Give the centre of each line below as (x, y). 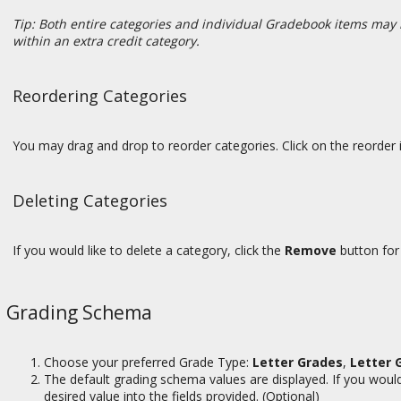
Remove (311, 251)
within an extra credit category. (110, 40)
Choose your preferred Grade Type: (148, 363)
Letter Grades (298, 363)
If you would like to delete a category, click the (149, 251)
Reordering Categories (100, 95)
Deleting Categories (90, 200)
